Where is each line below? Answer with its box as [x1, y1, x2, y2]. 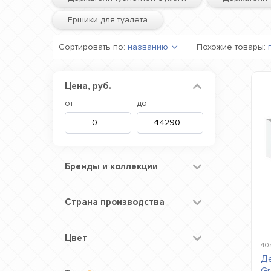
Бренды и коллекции [65, 161, 158, 172]
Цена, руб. [65, 80, 111, 91]
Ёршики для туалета [68, 15, 148, 25]
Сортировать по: [59, 42, 125, 52]
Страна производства [65, 197, 165, 207]
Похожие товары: [197, 42, 266, 52]
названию [128, 42, 168, 52]
